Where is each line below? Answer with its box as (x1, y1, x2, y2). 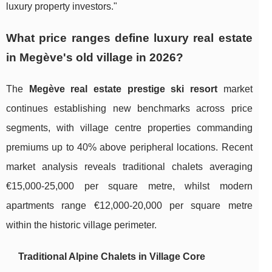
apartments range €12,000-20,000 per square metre (6, 200, 253, 211)
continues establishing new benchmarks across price (6, 103, 253, 114)
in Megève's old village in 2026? (6, 50, 183, 64)
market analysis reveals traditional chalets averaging (6, 161, 253, 172)
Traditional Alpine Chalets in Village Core (18, 251, 205, 262)
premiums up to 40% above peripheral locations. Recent (6, 141, 253, 152)
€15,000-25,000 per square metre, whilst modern (6, 180, 253, 191)
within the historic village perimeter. (6, 219, 157, 230)
